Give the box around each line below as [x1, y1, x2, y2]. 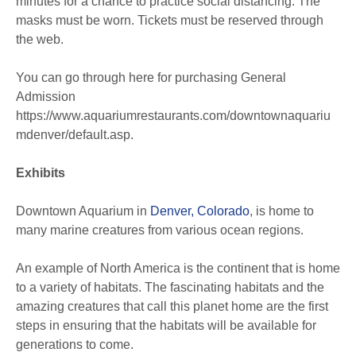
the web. [16, 33, 64, 46]
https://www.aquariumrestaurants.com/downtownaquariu [16, 109, 331, 122]
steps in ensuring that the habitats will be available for [16, 319, 316, 332]
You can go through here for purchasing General [16, 71, 286, 84]
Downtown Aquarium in [16, 204, 150, 218]
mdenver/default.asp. [16, 128, 133, 141]
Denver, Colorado [150, 204, 250, 218]
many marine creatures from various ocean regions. [16, 223, 304, 237]
